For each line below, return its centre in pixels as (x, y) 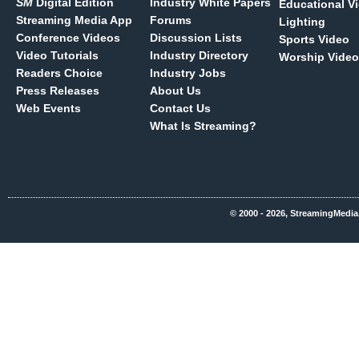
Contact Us (180, 108)
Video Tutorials (57, 55)
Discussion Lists (196, 38)
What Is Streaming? (203, 126)
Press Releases (58, 91)
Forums (171, 20)
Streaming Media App (74, 20)
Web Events (48, 108)
